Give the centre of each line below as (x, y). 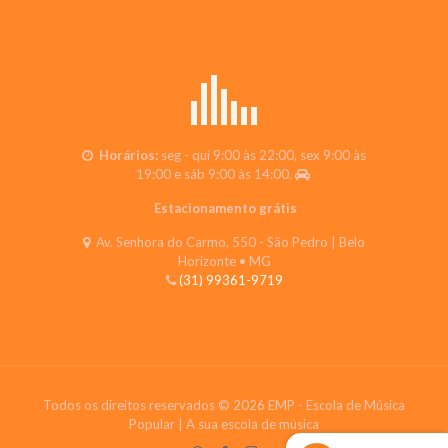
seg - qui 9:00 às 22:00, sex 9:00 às (262, 154)
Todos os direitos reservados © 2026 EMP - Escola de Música (224, 404)
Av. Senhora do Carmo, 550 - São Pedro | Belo (229, 241)
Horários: (127, 154)
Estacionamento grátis (224, 207)
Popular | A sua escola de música (224, 423)
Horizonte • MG (224, 260)
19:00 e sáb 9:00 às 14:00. (215, 173)
